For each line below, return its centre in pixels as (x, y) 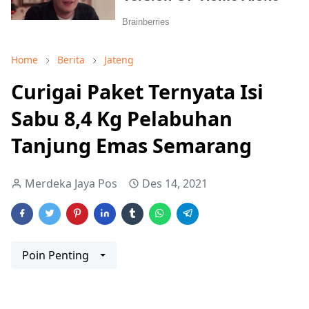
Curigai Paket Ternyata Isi (137, 91)
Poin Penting (56, 255)
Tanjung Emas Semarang (131, 145)
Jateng (119, 60)
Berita (71, 60)
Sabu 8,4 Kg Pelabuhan (122, 118)
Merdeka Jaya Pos (71, 183)
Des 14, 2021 (175, 183)
